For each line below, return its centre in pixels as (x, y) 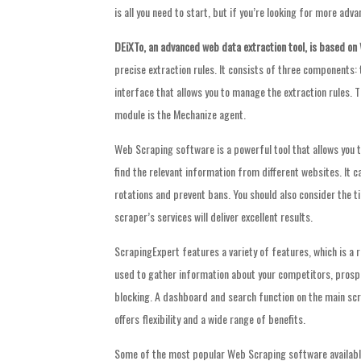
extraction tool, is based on (300, 47)
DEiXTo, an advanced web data (178, 47)
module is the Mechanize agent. (180, 114)
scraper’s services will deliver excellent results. (214, 217)
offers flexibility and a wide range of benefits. (210, 319)
